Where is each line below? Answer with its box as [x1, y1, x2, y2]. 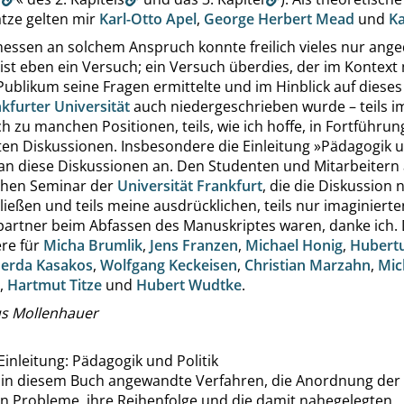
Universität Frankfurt [117, 176, 262, 196]
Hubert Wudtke [136, 275, 242, 295]
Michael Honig [245, 235, 343, 255]
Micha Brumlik [43, 235, 142, 255]
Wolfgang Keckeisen [100, 255, 237, 275]
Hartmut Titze [7, 275, 102, 295]
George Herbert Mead [204, 9, 354, 29]
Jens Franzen [150, 235, 238, 255]
